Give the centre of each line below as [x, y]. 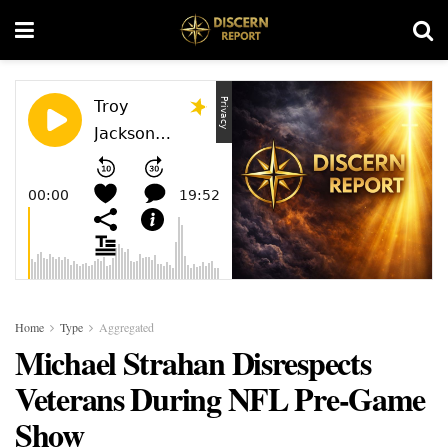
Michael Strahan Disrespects [193, 362]
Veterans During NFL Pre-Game [220, 398]
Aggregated [126, 327]
